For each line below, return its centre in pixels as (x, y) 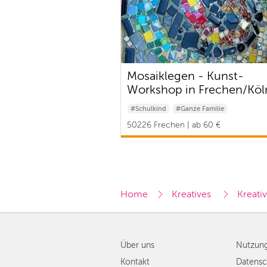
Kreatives (193, 195)
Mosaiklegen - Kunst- (185, 76)
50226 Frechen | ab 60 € (174, 125)
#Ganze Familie (200, 109)
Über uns (137, 246)
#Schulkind (148, 109)
